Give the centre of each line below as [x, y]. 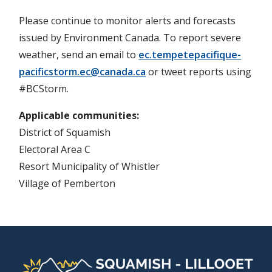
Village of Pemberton [67, 183]
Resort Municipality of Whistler [90, 166]
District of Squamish [65, 132]
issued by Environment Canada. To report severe [130, 37]
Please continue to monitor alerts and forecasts [127, 20]
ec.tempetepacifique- [190, 54]
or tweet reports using [199, 71]
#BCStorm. [44, 88]
